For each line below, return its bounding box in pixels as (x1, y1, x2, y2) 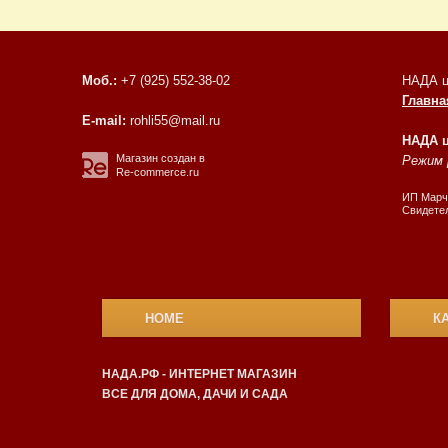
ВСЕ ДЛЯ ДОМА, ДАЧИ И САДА (102, 387, 288, 401)
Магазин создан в (116, 152, 205, 164)
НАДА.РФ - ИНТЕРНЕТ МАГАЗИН (102, 367, 297, 381)
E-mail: (82, 113, 126, 128)
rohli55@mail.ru (130, 113, 220, 128)
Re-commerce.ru (116, 166, 199, 178)
